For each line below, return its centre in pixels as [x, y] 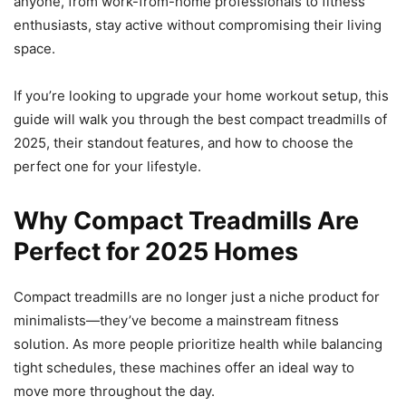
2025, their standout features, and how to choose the [184, 142]
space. [34, 48]
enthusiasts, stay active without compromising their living [198, 24]
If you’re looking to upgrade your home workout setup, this [201, 95]
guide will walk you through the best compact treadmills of [200, 119]
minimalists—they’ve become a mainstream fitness [176, 320]
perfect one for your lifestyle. [107, 166]
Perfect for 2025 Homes [156, 251]
